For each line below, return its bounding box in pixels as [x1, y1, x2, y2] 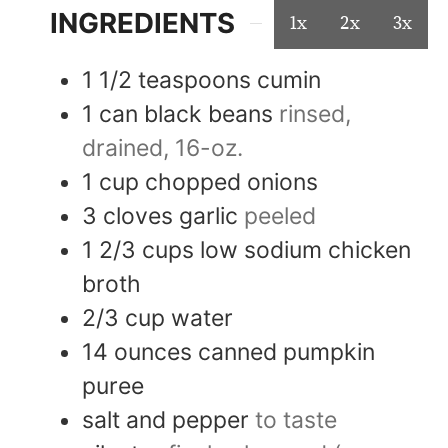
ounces [114, 337, 192, 366]
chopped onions [145, 167, 318, 196]
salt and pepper [82, 405, 249, 434]
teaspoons [138, 65, 251, 94]
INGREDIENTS [50, 6, 235, 41]
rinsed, [279, 99, 351, 128]
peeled [244, 201, 316, 230]
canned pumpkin [198, 337, 375, 366]
